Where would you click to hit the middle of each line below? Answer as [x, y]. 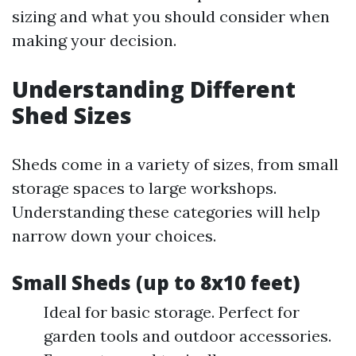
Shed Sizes [72, 115]
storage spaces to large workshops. [144, 188]
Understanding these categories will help [166, 212]
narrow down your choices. [114, 236]
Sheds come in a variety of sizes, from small [175, 164]
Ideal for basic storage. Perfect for [172, 312]
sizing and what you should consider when [171, 16]
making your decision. [94, 40]
